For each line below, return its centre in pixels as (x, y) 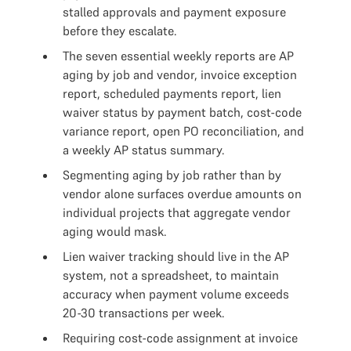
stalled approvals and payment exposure (174, 12)
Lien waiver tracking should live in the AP (176, 256)
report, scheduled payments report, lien (172, 93)
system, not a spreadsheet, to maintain (171, 275)
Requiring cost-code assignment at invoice (180, 338)
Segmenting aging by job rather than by (172, 175)
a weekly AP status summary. (144, 150)
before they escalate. (120, 31)
